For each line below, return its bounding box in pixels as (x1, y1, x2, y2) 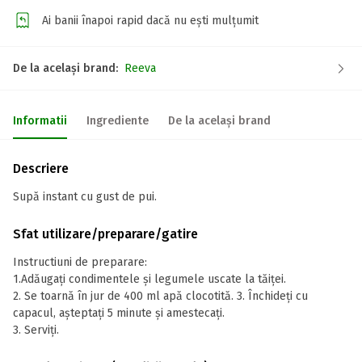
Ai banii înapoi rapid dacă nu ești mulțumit (42, 13, 259, 27)
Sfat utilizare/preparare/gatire (13, 226, 198, 242)
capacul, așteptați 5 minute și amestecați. (13, 306, 225, 320)
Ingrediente (86, 114, 149, 128)
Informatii (13, 114, 67, 128)
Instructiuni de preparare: (13, 255, 147, 269)
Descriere (13, 161, 69, 176)
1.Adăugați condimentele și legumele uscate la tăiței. (13, 272, 286, 286)
